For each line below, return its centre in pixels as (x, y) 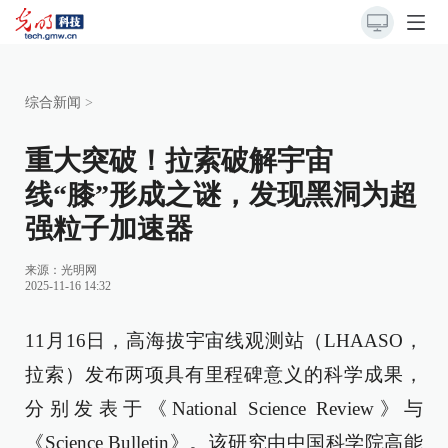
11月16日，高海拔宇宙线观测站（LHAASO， (224, 340)
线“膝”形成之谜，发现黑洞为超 (221, 194)
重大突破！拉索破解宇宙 (179, 160)
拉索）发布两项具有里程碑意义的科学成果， (224, 374)
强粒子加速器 (109, 228)
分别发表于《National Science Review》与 (224, 408)
